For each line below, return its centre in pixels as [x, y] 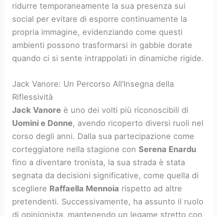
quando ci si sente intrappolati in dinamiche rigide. [108, 58]
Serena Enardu [168, 149]
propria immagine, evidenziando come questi [98, 32]
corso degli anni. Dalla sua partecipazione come [103, 136]
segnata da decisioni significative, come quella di [106, 175]
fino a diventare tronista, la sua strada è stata [99, 162]
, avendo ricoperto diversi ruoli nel [138, 123]
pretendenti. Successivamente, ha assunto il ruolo [108, 201]
